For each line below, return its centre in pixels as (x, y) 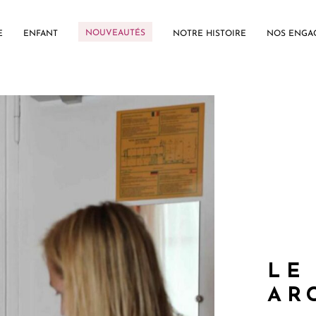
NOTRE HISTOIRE (210, 34)
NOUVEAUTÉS (116, 33)
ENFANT (41, 34)
